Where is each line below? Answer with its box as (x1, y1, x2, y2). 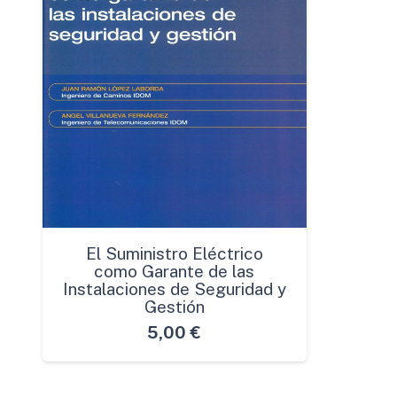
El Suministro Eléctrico (85, 243, 263, 263)
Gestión (144, 296, 205, 316)
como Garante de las (94, 261, 254, 281)
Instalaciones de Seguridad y (62, 278, 286, 299)
